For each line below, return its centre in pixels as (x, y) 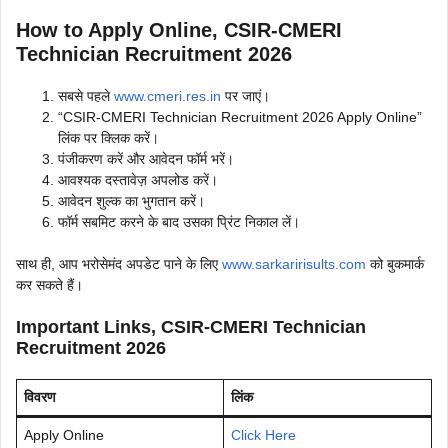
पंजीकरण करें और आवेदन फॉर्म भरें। (146, 158)
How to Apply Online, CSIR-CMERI (179, 29)
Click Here (263, 434)
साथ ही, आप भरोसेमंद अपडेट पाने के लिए (119, 263)
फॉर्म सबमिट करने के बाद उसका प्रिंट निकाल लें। (179, 221)
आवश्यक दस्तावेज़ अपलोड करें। (138, 179)
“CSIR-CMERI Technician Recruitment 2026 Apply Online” (240, 116)
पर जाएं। (245, 95)
